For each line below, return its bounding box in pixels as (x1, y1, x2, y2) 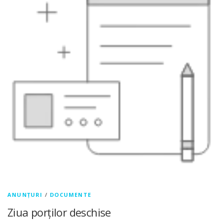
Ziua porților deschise (7, 205, 111, 220)
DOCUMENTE (50, 191, 92, 199)
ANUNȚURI (7, 191, 43, 199)
